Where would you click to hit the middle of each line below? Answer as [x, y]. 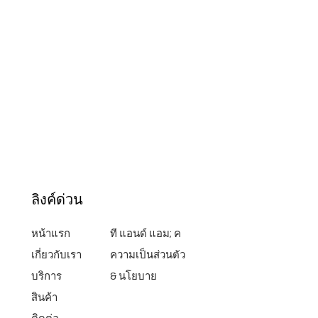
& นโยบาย [134, 276]
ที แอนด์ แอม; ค [146, 234]
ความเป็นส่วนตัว [148, 255]
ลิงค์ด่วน [57, 199]
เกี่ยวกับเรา [57, 255]
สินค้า [45, 298]
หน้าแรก [52, 234]
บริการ [47, 276]
